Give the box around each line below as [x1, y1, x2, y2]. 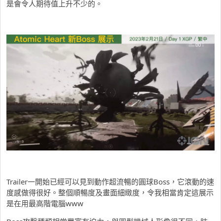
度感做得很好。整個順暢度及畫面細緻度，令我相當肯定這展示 [6, 187, 214, 198]
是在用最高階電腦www [6, 198, 83, 209]
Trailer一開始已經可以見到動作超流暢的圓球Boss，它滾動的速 [6, 177, 214, 187]
